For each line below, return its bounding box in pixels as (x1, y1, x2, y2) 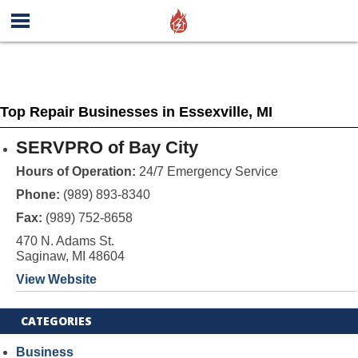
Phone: (15, 188, 63, 201)
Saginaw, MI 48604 (15, 249, 125, 263)
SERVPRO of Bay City (15, 137, 198, 157)
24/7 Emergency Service (135, 165, 278, 178)
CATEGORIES (21, 313, 93, 328)
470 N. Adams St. (15, 234, 114, 248)
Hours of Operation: (15, 165, 136, 178)
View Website (15, 272, 97, 286)
